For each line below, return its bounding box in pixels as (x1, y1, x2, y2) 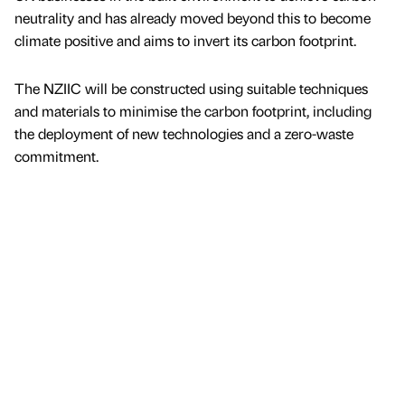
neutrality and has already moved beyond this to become (14, 8, 371, 28)
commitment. (14, 146, 99, 166)
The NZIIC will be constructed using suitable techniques (14, 79, 368, 99)
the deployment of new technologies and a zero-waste (14, 124, 353, 144)
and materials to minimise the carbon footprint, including (14, 101, 372, 121)
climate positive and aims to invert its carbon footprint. (14, 31, 356, 51)
